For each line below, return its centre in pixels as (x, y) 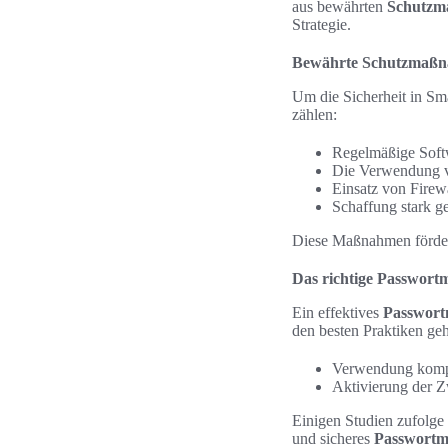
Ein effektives (337, 312)
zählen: (314, 114)
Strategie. (321, 24)
